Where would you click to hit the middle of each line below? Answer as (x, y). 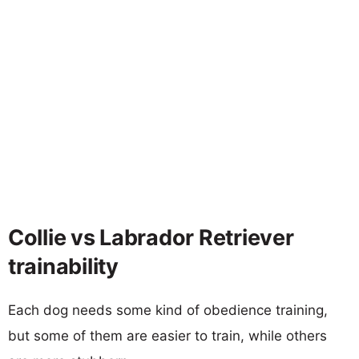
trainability (63, 266)
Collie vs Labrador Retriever (151, 237)
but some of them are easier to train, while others (167, 335)
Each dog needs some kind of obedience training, (168, 310)
